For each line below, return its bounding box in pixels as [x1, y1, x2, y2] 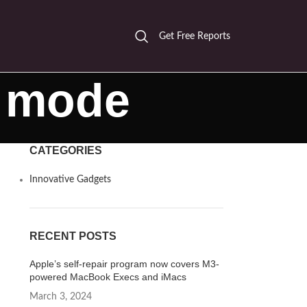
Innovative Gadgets [29, 175, 111, 184]
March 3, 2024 [29, 292, 92, 302]
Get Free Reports [159, 31, 230, 41]
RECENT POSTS [29, 230, 116, 242]
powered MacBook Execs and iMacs [29, 271, 186, 282]
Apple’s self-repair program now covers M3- [29, 258, 219, 269]
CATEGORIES [29, 145, 102, 156]
